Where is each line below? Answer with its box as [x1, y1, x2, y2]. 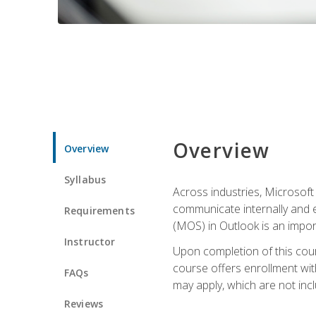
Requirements [64, 203, 135, 217]
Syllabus [64, 172, 107, 186]
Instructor [64, 234, 116, 248]
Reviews [64, 296, 104, 310]
